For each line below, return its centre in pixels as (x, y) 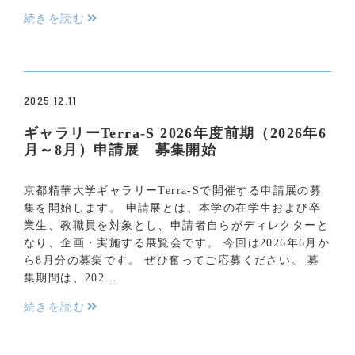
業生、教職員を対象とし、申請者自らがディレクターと (176, 225)
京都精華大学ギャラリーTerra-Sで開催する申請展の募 (173, 190)
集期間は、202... (71, 277)
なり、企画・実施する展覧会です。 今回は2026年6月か (177, 242)
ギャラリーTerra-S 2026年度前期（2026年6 (176, 133)
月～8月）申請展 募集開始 (120, 149)
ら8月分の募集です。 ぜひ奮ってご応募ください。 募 (172, 260)
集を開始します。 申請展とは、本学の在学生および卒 (172, 208)
